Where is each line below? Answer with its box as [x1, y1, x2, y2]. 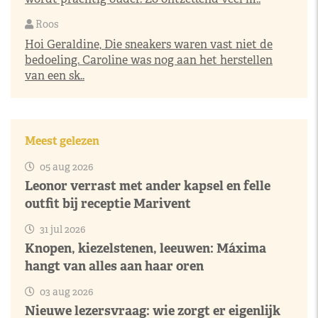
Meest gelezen [25, 133, 99, 148]
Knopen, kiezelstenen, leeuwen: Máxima [25, 239, 266, 256]
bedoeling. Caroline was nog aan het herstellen [25, 52, 273, 67]
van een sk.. [25, 67, 84, 83]
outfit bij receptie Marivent [25, 194, 191, 212]
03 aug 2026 [38, 285, 93, 298]
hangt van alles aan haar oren [25, 257, 204, 274]
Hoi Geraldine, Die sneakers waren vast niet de [25, 36, 273, 52]
